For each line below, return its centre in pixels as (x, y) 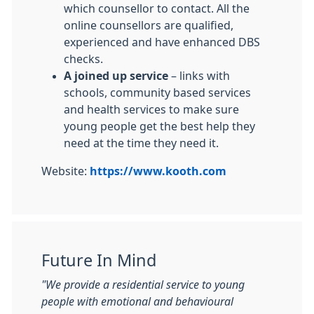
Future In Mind (99, 260)
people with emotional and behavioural (137, 301)
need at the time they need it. (141, 143)
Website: (66, 171)
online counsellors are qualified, (149, 25)
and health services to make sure (151, 109)
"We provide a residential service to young (143, 285)
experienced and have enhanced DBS (162, 42)
